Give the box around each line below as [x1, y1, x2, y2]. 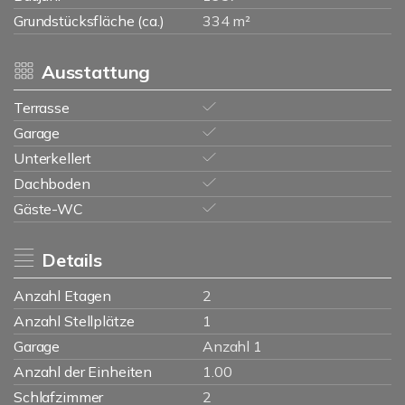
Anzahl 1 [202, 337, 262, 355]
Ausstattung [41, 61, 151, 83]
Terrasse [14, 99, 70, 117]
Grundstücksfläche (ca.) [14, 12, 165, 30]
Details [41, 249, 102, 271]
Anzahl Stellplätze [14, 312, 135, 330]
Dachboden [14, 174, 90, 193]
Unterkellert [14, 149, 92, 167]
